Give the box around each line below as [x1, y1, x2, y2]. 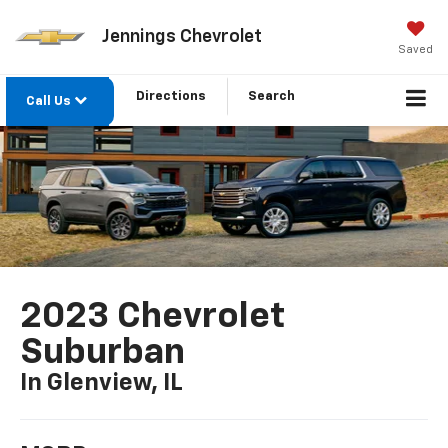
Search [248, 90, 295, 104]
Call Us [26, 95, 74, 109]
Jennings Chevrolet [101, 27, 262, 46]
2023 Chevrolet [20, 298, 286, 335]
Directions [136, 90, 206, 104]
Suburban [20, 334, 186, 371]
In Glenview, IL [20, 370, 184, 395]
